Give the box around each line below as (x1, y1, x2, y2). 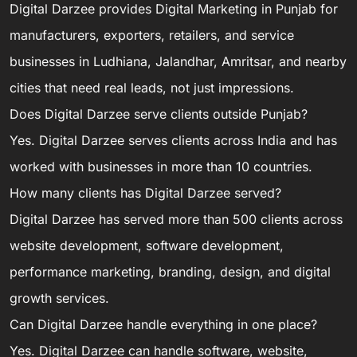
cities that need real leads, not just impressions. (10, 79, 294, 96)
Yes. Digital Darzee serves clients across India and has (10, 131, 337, 148)
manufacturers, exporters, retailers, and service (10, 26, 294, 43)
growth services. (10, 289, 109, 306)
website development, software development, (10, 237, 284, 253)
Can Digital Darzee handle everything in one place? (10, 316, 317, 332)
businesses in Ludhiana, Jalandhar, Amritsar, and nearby (10, 53, 347, 69)
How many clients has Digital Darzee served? (10, 184, 281, 201)
